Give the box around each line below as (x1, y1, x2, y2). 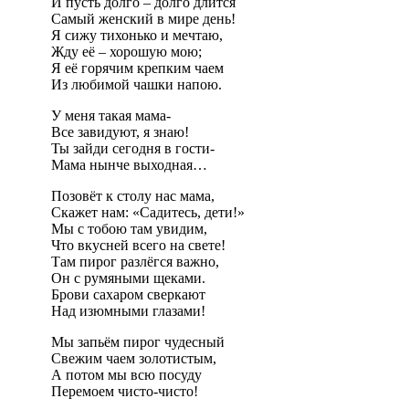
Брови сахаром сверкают (51, 287, 205, 303)
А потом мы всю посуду (51, 367, 202, 383)
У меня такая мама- (51, 108, 171, 124)
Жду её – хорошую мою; (51, 44, 202, 60)
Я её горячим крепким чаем (51, 60, 224, 77)
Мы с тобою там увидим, (51, 221, 207, 237)
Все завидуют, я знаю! (51, 124, 189, 141)
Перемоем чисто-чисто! (51, 383, 198, 400)
